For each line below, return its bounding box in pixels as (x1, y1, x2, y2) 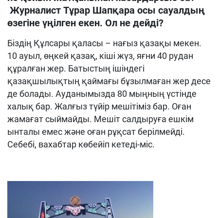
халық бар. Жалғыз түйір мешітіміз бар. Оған (7, 101, 191, 111)
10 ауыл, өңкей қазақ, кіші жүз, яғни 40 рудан (7, 51, 193, 61)
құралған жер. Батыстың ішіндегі (7, 63, 145, 73)
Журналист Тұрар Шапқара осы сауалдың (7, 4, 205, 16)
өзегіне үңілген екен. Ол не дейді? (7, 17, 166, 29)
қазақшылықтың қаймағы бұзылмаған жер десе (7, 76, 211, 86)
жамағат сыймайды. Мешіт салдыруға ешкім (7, 114, 194, 124)
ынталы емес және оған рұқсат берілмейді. (7, 127, 185, 137)
